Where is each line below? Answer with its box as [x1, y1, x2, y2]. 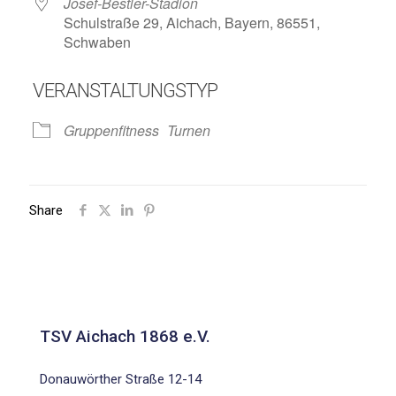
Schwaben [63, 32, 131, 52]
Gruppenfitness [63, 120, 159, 141]
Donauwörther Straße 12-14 [40, 371, 202, 387]
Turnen [166, 120, 210, 141]
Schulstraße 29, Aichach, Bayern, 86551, [63, 12, 320, 33]
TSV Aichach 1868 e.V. [40, 326, 210, 346]
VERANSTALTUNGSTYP [32, 80, 217, 102]
